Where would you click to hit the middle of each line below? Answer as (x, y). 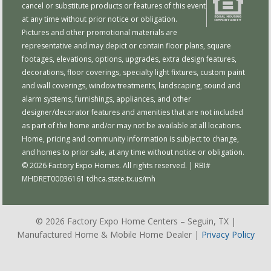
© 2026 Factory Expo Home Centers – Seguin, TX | (135, 221)
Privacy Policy (228, 235)
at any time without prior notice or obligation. (100, 19)
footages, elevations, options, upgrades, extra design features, (129, 59)
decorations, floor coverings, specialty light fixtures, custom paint (134, 73)
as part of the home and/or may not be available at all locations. (132, 126)
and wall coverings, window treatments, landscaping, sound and (132, 86)
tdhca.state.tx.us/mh (121, 179)
